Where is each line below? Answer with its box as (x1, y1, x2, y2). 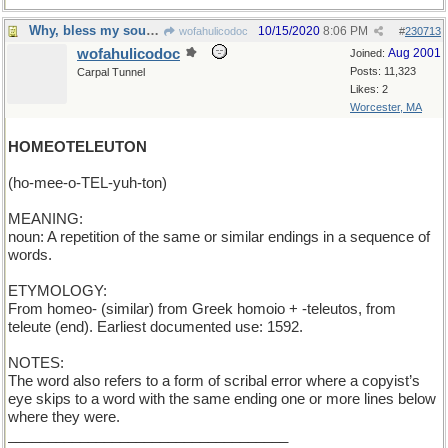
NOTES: (8, 355, 64, 371)
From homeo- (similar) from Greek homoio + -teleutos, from (8, 301, 396, 317)
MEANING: (8, 211, 83, 227)
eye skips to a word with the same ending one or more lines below (8, 391, 436, 407)
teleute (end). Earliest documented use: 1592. (8, 319, 303, 335)
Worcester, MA (350, 101, 422, 113)
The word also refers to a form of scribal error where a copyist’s (8, 373, 420, 389)
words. (8, 247, 52, 263)
